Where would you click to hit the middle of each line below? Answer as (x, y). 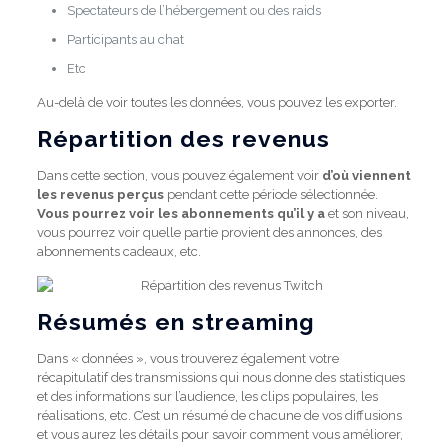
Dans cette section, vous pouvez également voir (179, 175)
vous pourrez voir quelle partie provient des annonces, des (209, 232)
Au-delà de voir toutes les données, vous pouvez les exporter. (216, 102)
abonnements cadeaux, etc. (118, 251)
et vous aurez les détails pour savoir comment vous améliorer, (219, 434)
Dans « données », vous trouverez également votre (187, 358)
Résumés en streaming (175, 321)
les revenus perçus (100, 194)
